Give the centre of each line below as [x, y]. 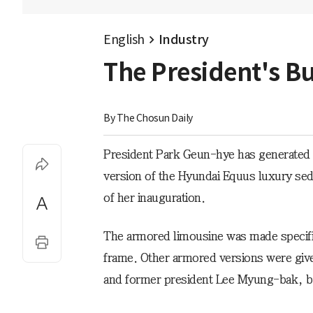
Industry [183, 39]
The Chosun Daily [154, 118]
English [124, 39]
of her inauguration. [154, 198]
